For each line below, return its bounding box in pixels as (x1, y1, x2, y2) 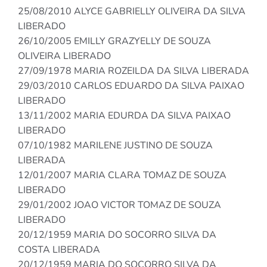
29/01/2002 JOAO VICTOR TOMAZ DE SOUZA (18, 198, 221, 212)
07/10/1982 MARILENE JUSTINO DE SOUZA (18, 139, 213, 153)
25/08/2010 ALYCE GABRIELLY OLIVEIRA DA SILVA (18, 5, 246, 18)
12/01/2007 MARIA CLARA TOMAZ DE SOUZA (18, 169, 226, 182)
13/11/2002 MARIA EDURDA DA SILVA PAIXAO (18, 109, 231, 123)
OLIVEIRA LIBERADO (18, 49, 111, 63)
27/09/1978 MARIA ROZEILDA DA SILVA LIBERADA (18, 64, 249, 78)
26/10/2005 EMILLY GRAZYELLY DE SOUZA (18, 35, 211, 48)
